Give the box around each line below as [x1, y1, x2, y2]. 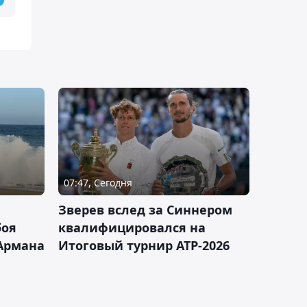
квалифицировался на [58, 219, 206, 236]
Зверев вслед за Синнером [58, 201, 232, 218]
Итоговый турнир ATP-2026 [58, 236, 230, 254]
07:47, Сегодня [64, 175, 132, 189]
